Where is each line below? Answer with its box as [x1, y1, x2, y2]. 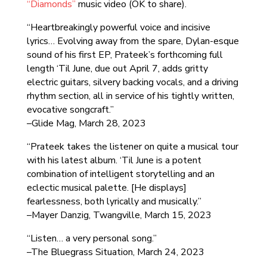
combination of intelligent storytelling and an [26, 167, 215, 181]
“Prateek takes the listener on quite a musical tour [26, 140, 238, 153]
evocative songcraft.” [26, 103, 114, 116]
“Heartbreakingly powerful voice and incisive [26, 21, 210, 34]
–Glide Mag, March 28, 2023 [26, 117, 146, 130]
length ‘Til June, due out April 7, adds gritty [26, 62, 208, 75]
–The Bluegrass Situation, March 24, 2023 [26, 246, 204, 259]
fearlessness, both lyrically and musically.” [26, 195, 201, 208]
